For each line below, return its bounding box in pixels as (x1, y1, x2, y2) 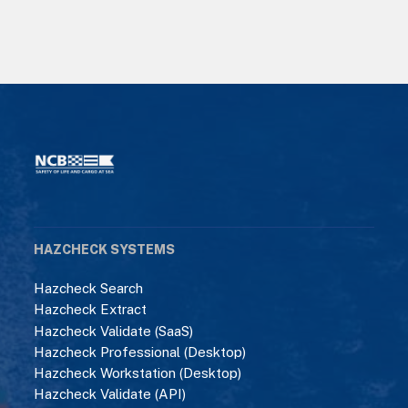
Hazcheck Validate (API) (34, 386, 187, 403)
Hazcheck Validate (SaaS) (34, 322, 194, 339)
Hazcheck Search (34, 280, 144, 297)
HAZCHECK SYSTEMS (34, 242, 176, 258)
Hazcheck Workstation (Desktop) (34, 364, 242, 381)
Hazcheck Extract (34, 301, 148, 318)
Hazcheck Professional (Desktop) (34, 343, 247, 360)
